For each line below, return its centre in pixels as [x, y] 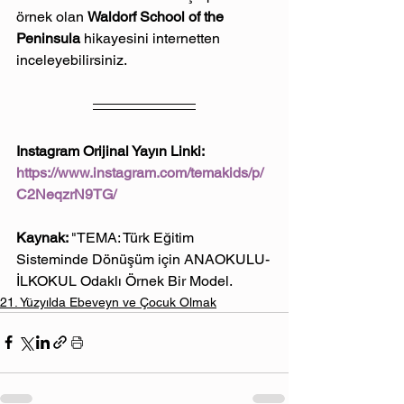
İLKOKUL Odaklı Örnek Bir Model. [124, 280]
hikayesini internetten [154, 38]
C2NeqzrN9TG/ [66, 194]
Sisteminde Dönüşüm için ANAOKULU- [143, 259]
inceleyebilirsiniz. [72, 60]
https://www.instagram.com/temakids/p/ [140, 172]
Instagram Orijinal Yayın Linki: [112, 151]
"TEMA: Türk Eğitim [134, 237]
